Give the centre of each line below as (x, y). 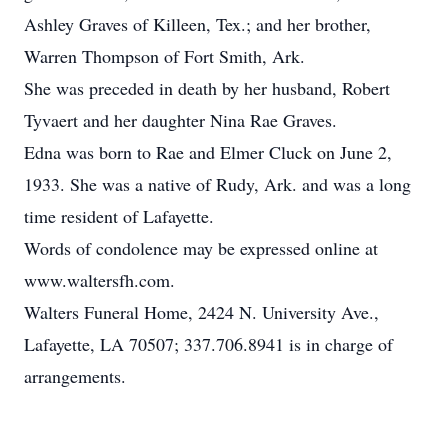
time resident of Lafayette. (119, 216)
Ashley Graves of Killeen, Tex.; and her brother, (197, 24)
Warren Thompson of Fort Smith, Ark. (164, 56)
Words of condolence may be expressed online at (201, 248)
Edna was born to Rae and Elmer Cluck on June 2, (208, 152)
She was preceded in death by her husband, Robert (207, 88)
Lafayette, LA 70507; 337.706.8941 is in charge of (208, 344)
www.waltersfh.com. (99, 280)
